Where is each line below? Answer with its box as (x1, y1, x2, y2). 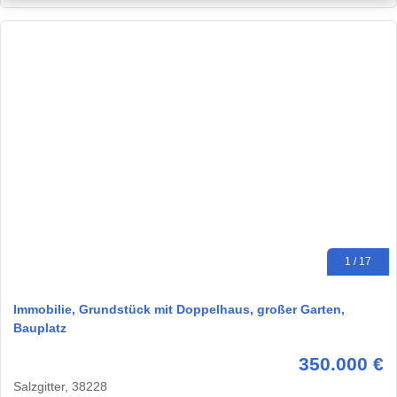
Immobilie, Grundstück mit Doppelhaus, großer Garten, (13, 302, 345, 317)
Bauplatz (13, 321, 66, 336)
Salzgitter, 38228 (13, 379, 107, 394)
